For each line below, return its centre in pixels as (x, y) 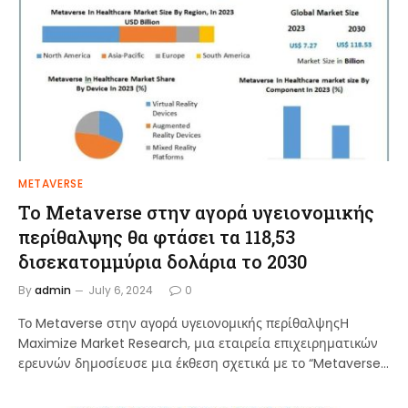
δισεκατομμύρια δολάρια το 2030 (163, 261)
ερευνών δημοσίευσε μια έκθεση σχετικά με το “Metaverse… (204, 363)
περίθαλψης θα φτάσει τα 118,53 (157, 237)
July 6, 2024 (121, 290)
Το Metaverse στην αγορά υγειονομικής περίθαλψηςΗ (184, 323)
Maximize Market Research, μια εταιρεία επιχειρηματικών (198, 343)
